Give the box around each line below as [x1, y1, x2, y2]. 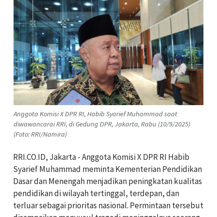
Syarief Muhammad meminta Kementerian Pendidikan [13, 163, 202, 174]
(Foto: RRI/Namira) [14, 129, 67, 139]
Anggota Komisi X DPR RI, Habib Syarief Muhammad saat [14, 109, 177, 118]
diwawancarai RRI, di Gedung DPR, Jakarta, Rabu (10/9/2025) [14, 119, 190, 128]
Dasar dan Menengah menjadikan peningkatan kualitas [13, 175, 202, 186]
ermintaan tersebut [135, 200, 203, 211]
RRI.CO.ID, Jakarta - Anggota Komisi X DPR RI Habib [13, 151, 189, 162]
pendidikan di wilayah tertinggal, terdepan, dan [13, 187, 179, 199]
